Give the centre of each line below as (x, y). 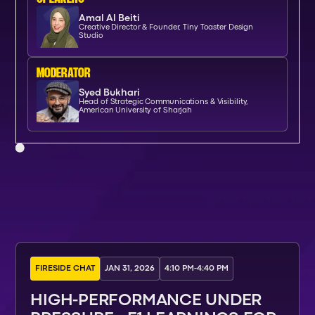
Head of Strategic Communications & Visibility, (164, 102)
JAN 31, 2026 (130, 269)
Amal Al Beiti (110, 18)
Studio (91, 36)
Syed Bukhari (110, 92)
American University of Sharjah (136, 110)
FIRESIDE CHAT (65, 269)
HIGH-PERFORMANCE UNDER (146, 301)
